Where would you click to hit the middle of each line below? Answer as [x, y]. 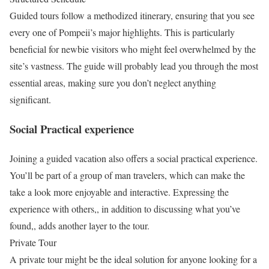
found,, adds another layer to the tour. [80, 225]
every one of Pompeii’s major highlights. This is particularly [122, 32]
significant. [30, 100]
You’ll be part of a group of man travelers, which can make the [127, 175]
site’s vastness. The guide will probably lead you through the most [134, 66]
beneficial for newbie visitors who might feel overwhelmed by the [133, 49]
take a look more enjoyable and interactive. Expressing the [119, 192]
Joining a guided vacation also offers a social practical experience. [134, 158]
